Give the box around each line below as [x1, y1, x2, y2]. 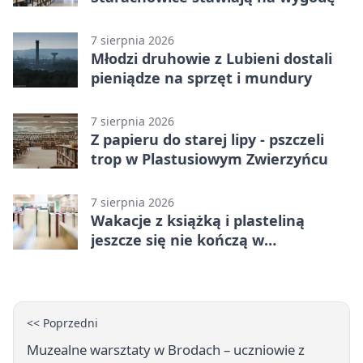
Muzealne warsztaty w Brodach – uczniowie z [27, 340, 305, 359]
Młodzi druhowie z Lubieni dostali [91, 48, 332, 68]
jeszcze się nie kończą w [91, 229, 264, 250]
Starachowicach [91, 249, 205, 269]
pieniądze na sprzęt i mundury [91, 67, 312, 88]
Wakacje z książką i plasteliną [91, 210, 305, 230]
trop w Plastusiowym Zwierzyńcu [91, 148, 328, 169]
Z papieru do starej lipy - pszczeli [91, 129, 324, 149]
